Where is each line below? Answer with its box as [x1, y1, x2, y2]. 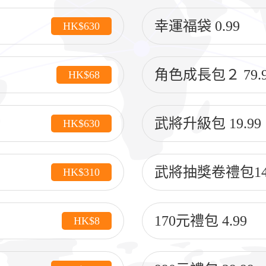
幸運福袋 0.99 [154, 18, 240, 34]
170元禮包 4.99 [154, 213, 247, 229]
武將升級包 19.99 [154, 116, 261, 131]
